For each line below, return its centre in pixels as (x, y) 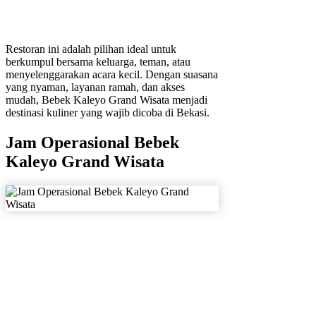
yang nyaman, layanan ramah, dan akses (95, 87)
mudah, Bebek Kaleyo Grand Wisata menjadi (107, 100)
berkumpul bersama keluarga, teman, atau (98, 62)
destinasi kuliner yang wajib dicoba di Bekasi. (108, 113)
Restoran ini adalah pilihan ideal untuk (91, 49)
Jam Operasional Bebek (92, 143)
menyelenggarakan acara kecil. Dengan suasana (112, 75)
